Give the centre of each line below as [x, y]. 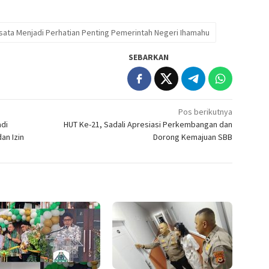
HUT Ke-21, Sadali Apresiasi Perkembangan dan [148, 124]
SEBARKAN [149, 57]
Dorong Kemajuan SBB [193, 137]
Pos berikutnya [206, 111]
